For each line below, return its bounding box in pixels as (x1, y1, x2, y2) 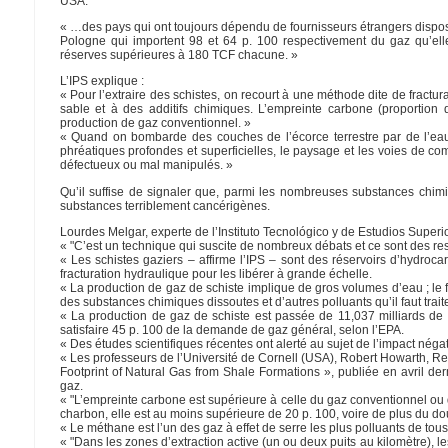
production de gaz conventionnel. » (59, 116, 251, 131)
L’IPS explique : (59, 74, 144, 89)
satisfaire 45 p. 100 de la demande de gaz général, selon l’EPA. (59, 323, 404, 337)
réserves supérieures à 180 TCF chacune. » (59, 48, 298, 63)
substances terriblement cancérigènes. (59, 198, 270, 213)
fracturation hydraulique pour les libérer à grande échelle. (59, 267, 372, 281)
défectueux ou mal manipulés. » (59, 158, 233, 173)
